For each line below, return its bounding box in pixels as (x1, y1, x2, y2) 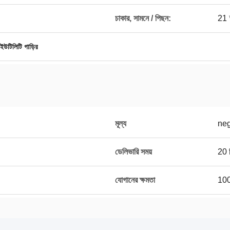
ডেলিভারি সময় (115, 147, 152, 156)
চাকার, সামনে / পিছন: (115, 14, 171, 23)
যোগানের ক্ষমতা (115, 176, 155, 184)
